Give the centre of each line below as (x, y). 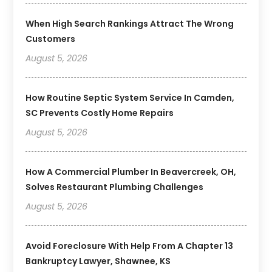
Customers (51, 39)
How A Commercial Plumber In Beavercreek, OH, (131, 172)
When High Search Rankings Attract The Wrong (130, 23)
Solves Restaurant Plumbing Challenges (115, 187)
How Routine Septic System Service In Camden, (130, 97)
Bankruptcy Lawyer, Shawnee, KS (98, 261)
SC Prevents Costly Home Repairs (100, 113)
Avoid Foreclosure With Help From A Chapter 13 (130, 246)
